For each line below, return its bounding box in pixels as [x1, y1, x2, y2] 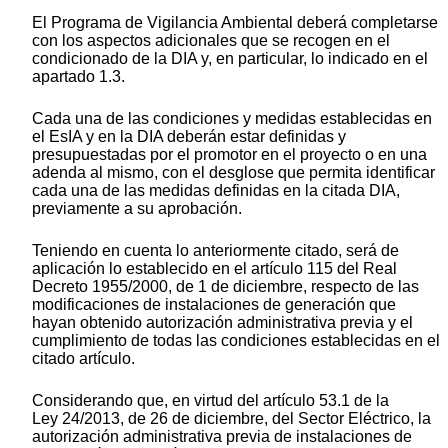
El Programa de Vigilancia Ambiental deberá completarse [32, 13, 438, 31]
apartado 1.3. [32, 67, 125, 85]
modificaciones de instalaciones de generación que [32, 295, 396, 313]
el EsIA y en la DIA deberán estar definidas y [32, 127, 346, 145]
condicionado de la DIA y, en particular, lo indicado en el [32, 49, 428, 67]
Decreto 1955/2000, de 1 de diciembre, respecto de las [32, 277, 419, 295]
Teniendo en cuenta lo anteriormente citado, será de [32, 241, 399, 259]
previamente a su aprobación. [32, 199, 242, 217]
